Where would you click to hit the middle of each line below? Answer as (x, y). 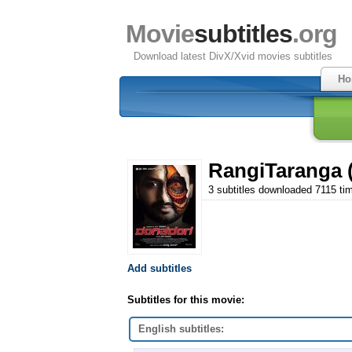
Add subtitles (159, 268)
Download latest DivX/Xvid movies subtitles (233, 56)
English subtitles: (181, 328)
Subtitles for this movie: (186, 299)
